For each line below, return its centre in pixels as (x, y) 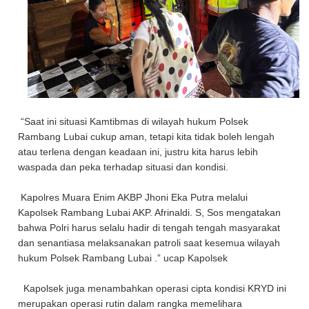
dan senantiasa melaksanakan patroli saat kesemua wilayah (149, 243)
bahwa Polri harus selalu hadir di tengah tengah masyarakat (149, 228)
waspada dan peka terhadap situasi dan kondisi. (123, 167)
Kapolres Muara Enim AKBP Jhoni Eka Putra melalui (133, 197)
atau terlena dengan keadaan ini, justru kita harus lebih (138, 152)
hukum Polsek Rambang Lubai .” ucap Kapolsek (123, 258)
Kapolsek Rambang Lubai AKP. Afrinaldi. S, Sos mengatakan (150, 212)
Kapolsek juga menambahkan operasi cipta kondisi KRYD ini (152, 288)
